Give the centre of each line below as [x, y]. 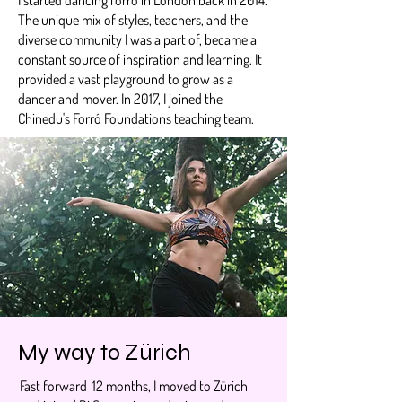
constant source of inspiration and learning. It [140, 59]
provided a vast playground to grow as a [126, 79]
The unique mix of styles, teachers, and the [133, 19]
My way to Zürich [105, 352]
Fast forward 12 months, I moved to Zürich [134, 385]
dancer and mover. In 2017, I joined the [120, 98]
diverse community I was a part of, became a [137, 39]
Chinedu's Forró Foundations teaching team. [136, 118]
